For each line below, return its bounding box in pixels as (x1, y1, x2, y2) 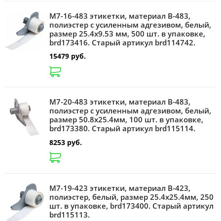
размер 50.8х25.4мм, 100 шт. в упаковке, (49, 114, 203, 125)
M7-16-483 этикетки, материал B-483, (49, 10, 190, 21)
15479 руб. (49, 51, 86, 61)
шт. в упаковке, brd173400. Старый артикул (49, 201, 214, 211)
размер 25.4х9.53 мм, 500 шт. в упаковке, (49, 28, 205, 38)
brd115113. (49, 210, 90, 220)
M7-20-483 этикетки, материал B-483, (49, 97, 190, 107)
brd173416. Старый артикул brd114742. (49, 37, 195, 47)
